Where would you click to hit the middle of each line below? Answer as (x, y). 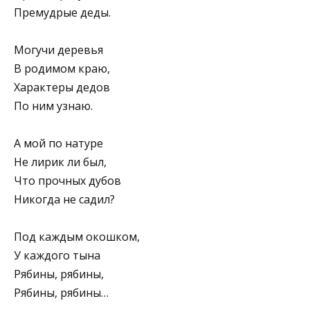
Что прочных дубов (67, 181)
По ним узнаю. (53, 106)
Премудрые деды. (62, 12)
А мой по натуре (58, 144)
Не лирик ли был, (60, 162)
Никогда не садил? (64, 200)
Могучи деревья (58, 49)
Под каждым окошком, (77, 237)
